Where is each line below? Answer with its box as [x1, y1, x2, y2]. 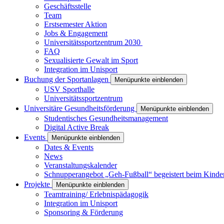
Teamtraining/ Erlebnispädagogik [44, 189, 148, 198]
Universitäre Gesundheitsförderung [24, 103, 136, 112]
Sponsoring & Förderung [44, 207, 123, 216]
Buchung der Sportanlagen [24, 74, 110, 83]
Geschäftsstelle [44, 1, 91, 10]
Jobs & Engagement [44, 28, 107, 37]
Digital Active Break [44, 122, 109, 131]
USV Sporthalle [44, 84, 94, 93]
